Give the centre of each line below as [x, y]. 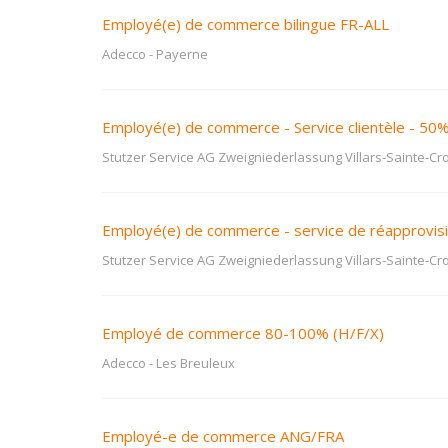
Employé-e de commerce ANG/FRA [223, 436]
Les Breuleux [195, 363]
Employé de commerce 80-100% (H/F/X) [243, 333]
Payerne [182, 54]
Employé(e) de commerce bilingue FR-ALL [245, 24]
